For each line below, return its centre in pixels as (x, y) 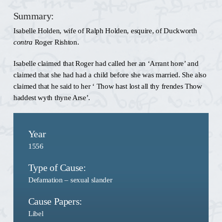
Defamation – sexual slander (70, 180)
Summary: (33, 16)
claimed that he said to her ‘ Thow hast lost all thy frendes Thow (108, 86)
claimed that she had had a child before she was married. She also (110, 75)
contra (23, 42)
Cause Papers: (55, 202)
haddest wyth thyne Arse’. (52, 98)
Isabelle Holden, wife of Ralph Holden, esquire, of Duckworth (105, 31)
